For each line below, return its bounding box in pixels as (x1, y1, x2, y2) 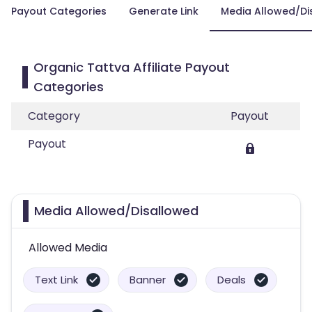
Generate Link (129, 4, 198, 18)
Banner (130, 272, 166, 287)
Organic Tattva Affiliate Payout (33, 58, 230, 76)
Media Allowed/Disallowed (34, 202, 198, 219)
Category (28, 108, 80, 124)
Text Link (35, 272, 78, 287)
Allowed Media (29, 240, 107, 256)
